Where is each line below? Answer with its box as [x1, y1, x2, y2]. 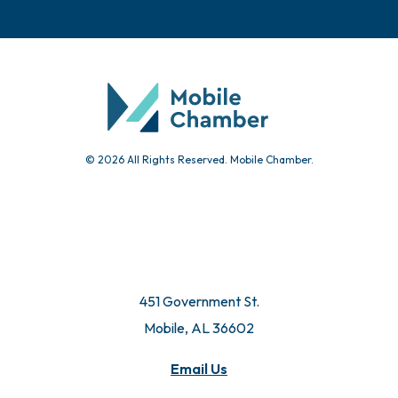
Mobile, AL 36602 [144, 318, 254, 337]
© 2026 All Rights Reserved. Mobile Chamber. [84, 152, 314, 166]
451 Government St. [139, 291, 259, 310]
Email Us [171, 359, 227, 378]
